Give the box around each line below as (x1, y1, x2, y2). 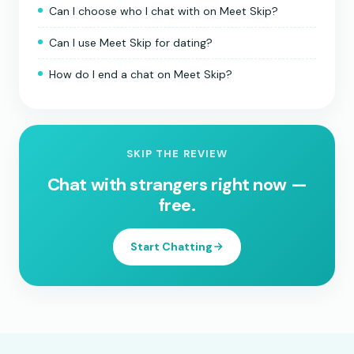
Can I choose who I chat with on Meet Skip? (49, 3, 278, 18)
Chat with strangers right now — (47, 172, 307, 196)
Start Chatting (130, 239, 213, 254)
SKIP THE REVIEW (126, 146, 228, 160)
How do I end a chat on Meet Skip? (49, 66, 232, 81)
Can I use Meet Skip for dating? (49, 35, 213, 50)
